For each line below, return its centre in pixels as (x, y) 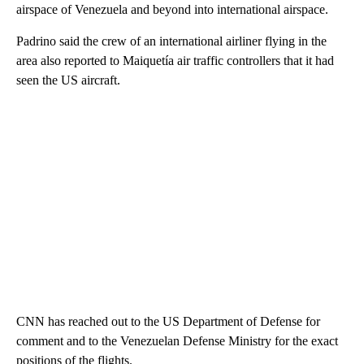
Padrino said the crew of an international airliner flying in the (171, 41)
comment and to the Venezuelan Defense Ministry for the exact (177, 341)
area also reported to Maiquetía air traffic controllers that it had (175, 61)
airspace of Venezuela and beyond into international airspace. (172, 9)
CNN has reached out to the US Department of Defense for (168, 321)
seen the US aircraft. (68, 80)
